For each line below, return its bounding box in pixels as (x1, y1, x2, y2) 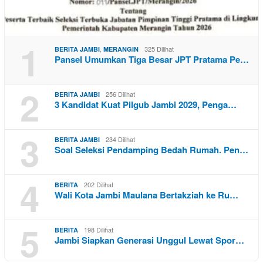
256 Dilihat (106, 89, 135, 99)
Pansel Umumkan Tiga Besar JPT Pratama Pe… (55, 53, 249, 66)
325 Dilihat (144, 44, 174, 54)
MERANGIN (103, 45, 139, 54)
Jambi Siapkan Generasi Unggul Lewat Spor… (55, 234, 244, 247)
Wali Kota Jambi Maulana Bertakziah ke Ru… (55, 188, 238, 202)
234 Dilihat (106, 134, 135, 144)
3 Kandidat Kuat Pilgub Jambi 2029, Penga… (55, 98, 237, 112)
